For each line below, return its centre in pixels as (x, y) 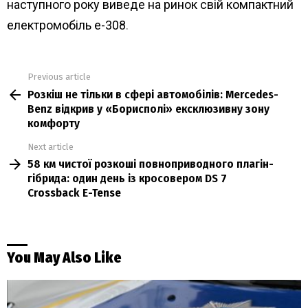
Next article (51, 146)
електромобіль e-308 (66, 25)
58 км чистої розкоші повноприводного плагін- (151, 164)
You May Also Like (64, 257)
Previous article (59, 77)
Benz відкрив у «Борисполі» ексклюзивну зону (148, 109)
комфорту (54, 123)
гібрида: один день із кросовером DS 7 (127, 179)
